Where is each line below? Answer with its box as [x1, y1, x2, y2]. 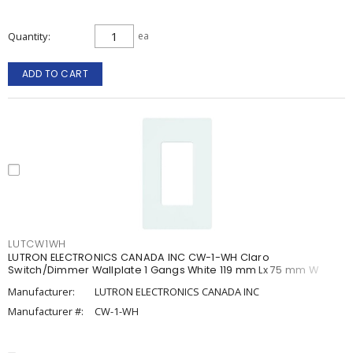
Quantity [8, 29, 47, 43]
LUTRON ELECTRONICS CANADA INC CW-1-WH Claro [8, 251, 269, 264]
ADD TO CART [21, 67, 89, 80]
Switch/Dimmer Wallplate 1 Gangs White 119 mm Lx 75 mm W [8, 263, 318, 277]
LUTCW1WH [8, 237, 66, 251]
